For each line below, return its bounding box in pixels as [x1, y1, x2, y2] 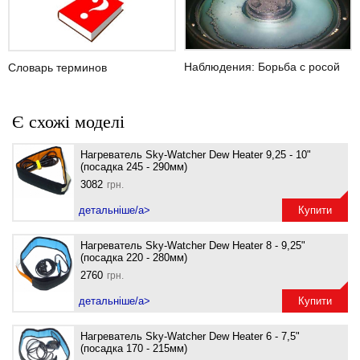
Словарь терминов [8, 60, 107, 74]
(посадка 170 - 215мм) [80, 342, 187, 354]
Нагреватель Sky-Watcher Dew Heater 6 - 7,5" [80, 329, 300, 342]
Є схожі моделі [12, 111, 125, 132]
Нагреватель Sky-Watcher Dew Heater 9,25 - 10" [80, 148, 311, 161]
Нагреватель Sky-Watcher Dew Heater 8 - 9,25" [80, 239, 305, 252]
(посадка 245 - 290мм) [80, 160, 187, 173]
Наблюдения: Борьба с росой [184, 60, 340, 74]
